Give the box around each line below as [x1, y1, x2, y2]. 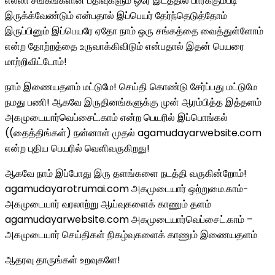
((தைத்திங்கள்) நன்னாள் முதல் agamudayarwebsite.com [5, 126, 261, 140]
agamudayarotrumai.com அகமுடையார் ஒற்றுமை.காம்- [5, 182, 249, 196]
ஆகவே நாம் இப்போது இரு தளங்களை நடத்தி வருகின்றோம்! [5, 166, 247, 180]
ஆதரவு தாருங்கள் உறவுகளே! [5, 253, 120, 267]
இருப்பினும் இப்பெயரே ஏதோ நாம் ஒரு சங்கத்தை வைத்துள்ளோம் [5, 24, 263, 38]
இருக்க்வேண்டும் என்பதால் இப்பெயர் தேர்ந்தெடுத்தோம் [5, 9, 227, 23]
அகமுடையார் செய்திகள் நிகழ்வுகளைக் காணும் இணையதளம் [5, 228, 257, 242]
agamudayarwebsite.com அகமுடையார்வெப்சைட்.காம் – [5, 212, 253, 227]
